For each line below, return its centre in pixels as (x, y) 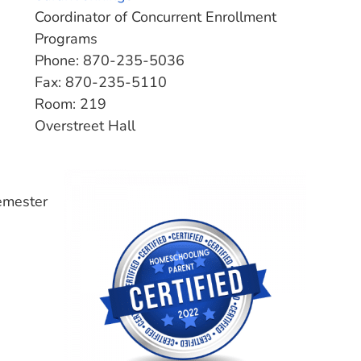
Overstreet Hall (85, 126)
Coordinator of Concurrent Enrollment (155, 17)
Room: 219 (70, 104)
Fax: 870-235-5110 (100, 82)
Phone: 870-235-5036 (109, 60)
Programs (66, 39)
